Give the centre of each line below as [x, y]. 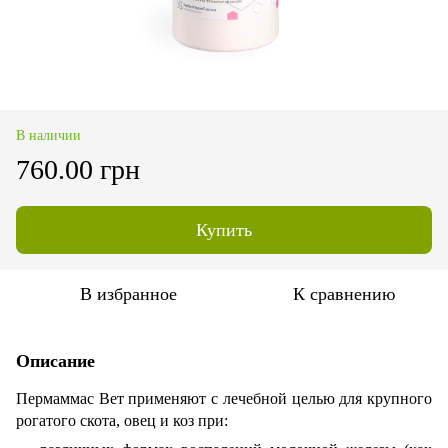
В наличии [48, 135]
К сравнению [344, 293]
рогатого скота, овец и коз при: [122, 420]
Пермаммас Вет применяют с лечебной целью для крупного [224, 398]
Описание [55, 360]
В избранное [128, 293]
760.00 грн [78, 169]
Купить [224, 229]
